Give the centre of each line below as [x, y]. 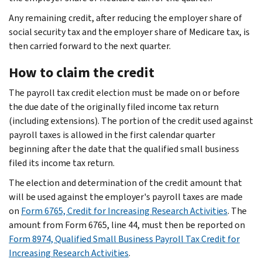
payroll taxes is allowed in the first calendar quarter [112, 135]
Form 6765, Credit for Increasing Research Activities [124, 211]
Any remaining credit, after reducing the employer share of [125, 18]
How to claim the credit [82, 72]
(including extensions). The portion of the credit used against [131, 120]
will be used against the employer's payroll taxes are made [126, 196]
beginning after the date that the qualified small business [124, 149]
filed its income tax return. [62, 163]
